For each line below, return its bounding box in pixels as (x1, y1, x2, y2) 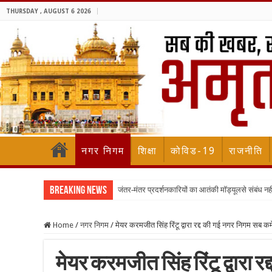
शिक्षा (138, 145, 157, 157)
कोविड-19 (171, 145, 216, 157)
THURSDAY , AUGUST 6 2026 (6, 8, 91, 15)
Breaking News (50, 185, 107, 197)
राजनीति (229, 145, 263, 157)
